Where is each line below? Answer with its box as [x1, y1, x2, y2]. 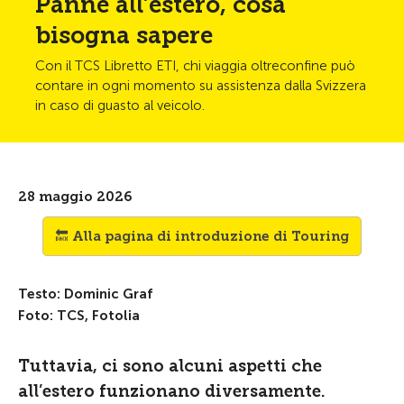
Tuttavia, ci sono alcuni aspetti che [18, 356, 322, 376]
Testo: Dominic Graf [18, 286, 152, 302]
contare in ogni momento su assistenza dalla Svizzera [35, 78, 366, 94]
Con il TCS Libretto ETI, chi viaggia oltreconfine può [35, 58, 355, 74]
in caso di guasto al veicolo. [35, 97, 205, 114]
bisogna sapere [35, 22, 213, 50]
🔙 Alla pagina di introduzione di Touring [55, 228, 349, 244]
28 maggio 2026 [18, 188, 133, 205]
